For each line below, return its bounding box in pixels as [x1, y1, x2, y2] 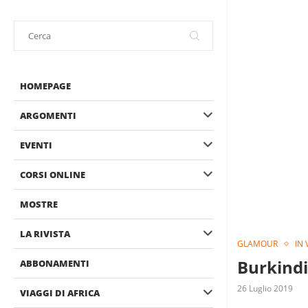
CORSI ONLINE [20, 168, 85, 181]
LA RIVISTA [20, 228, 70, 240]
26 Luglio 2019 [237, 283, 293, 295]
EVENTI [20, 139, 52, 151]
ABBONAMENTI [20, 257, 89, 269]
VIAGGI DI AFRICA [20, 287, 100, 299]
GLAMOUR [237, 238, 278, 250]
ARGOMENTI [20, 109, 76, 122]
